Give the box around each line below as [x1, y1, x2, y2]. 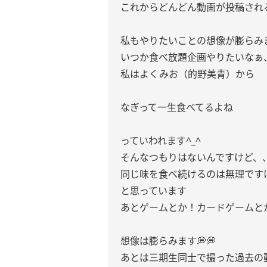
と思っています [120, 184, 187, 197]
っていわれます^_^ [120, 134, 201, 147]
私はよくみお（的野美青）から [120, 67, 254, 80]
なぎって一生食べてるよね [120, 101, 233, 114]
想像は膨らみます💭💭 [120, 234, 216, 247]
